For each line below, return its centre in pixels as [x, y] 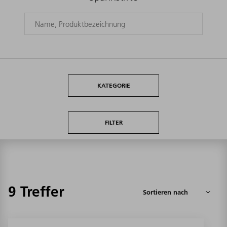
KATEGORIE [113, 86]
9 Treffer [36, 192]
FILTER [113, 123]
